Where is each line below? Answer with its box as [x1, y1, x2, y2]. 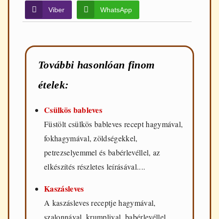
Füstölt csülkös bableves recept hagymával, [44, 119, 183, 130]
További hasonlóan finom [38, 59, 155, 71]
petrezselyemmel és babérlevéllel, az [44, 147, 160, 158]
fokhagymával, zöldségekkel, [44, 133, 138, 144]
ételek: [38, 79, 69, 91]
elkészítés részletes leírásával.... [44, 161, 146, 172]
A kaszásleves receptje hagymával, [44, 197, 156, 208]
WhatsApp [100, 6, 132, 14]
